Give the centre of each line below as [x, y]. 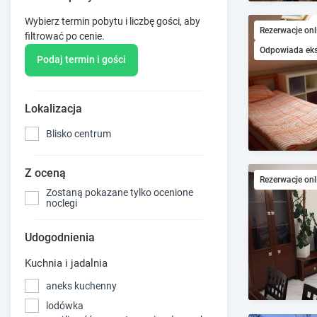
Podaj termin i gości [81, 60]
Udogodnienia [60, 238]
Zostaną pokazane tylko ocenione [120, 193]
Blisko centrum [79, 133]
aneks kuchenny [81, 286]
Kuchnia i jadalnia [66, 264]
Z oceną [45, 173]
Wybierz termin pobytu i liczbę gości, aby [113, 21]
